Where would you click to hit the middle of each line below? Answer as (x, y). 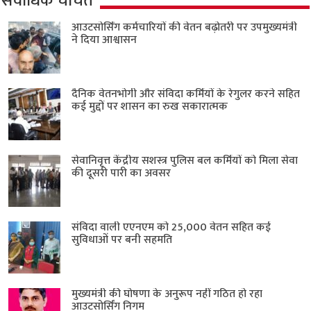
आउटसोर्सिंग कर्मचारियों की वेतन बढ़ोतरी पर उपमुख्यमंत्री (185, 27)
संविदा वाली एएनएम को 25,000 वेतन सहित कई (171, 227)
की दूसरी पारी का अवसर (121, 173)
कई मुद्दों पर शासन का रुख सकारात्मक (150, 106)
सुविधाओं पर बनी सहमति (122, 239)
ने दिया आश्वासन (104, 40)
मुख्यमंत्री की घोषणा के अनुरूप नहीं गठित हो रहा (167, 294)
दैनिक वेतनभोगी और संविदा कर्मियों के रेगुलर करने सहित (186, 94)
